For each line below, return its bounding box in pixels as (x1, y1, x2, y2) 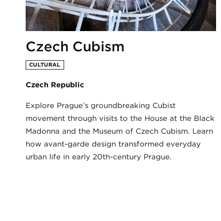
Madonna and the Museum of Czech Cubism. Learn (26, 126, 213, 136)
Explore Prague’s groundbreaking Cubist (26, 101, 176, 110)
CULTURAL (29, 61, 61, 68)
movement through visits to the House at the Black (26, 113, 215, 123)
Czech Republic (26, 80, 84, 89)
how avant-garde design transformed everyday (26, 139, 201, 148)
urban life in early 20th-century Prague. (26, 152, 172, 161)
